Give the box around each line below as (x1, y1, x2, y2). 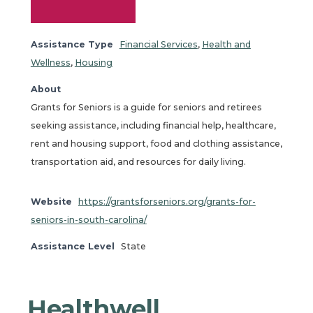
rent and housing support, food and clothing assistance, (30, 138, 282, 149)
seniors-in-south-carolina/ (30, 214, 147, 225)
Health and (201, 39, 251, 50)
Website (30, 196, 72, 207)
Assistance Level (30, 240, 115, 252)
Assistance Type (30, 39, 113, 50)
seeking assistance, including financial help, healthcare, (30, 120, 276, 131)
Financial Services (119, 39, 198, 50)
